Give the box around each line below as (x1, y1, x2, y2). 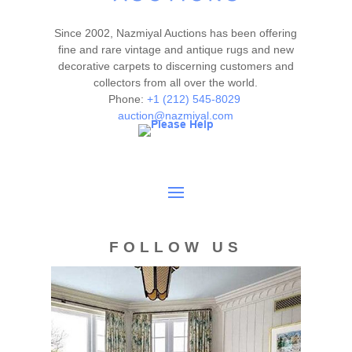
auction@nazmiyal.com (118, 109, 234, 122)
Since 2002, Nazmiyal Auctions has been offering (54, 27, 298, 39)
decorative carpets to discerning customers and (57, 60, 294, 72)
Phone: (108, 93, 147, 105)
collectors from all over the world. (93, 76, 258, 89)
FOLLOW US (108, 239, 243, 255)
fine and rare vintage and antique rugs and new (57, 43, 294, 56)
